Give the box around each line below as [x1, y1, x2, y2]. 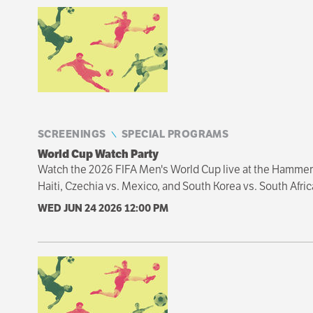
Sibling [37, 8, 154, 50]
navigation [37, 42, 214, 83]
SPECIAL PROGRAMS [121, 126, 229, 140]
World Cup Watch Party [37, 146, 159, 161]
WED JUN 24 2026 [37, 201, 124, 214]
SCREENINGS [37, 126, 106, 140]
